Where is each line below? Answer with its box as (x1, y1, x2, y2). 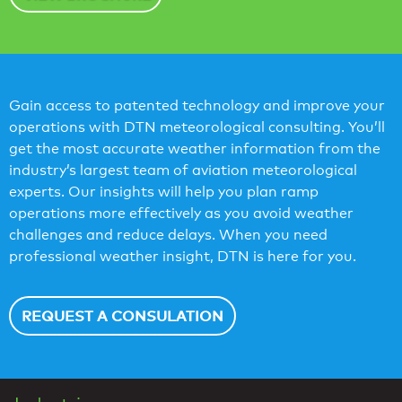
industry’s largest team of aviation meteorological (9, 161, 357, 179)
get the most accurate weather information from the (9, 139, 380, 157)
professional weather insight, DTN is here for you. (9, 247, 356, 265)
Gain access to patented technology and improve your (9, 96, 385, 114)
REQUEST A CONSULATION (22, 306, 223, 325)
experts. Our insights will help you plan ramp (9, 182, 319, 200)
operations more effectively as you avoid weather (9, 204, 354, 222)
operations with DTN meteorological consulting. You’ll (9, 118, 385, 135)
